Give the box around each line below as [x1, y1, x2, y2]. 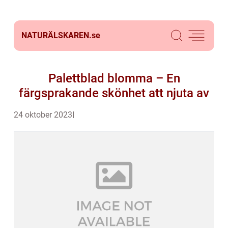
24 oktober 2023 [14, 110, 72, 120]
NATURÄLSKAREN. [21, 31, 92, 40]
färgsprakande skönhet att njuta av [19, 86, 209, 100]
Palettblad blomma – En [48, 71, 180, 85]
